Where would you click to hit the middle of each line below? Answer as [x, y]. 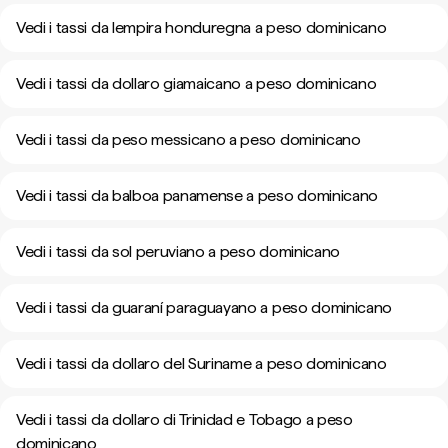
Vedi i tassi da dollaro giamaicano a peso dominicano [196, 83]
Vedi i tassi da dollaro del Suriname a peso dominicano [201, 363]
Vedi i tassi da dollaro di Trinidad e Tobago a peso [184, 419]
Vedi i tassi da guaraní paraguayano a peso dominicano [204, 307]
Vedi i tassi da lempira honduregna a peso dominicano [201, 27]
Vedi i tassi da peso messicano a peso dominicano [188, 139]
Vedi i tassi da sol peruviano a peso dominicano [178, 251]
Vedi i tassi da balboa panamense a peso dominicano [197, 195]
